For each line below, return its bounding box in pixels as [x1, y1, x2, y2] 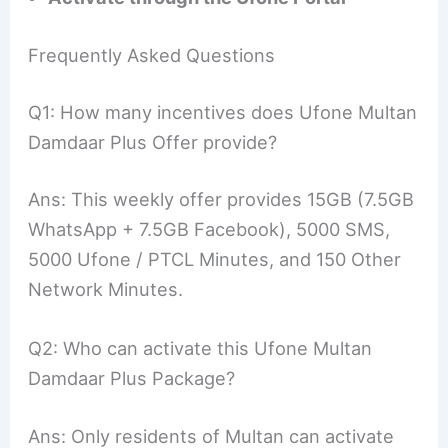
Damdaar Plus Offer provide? [28, 130, 278, 153]
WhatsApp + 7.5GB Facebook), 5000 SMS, [28, 218, 391, 241]
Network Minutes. [28, 278, 184, 301]
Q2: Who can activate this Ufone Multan [28, 337, 373, 360]
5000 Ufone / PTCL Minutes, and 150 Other [28, 248, 402, 271]
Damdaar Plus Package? [28, 367, 236, 390]
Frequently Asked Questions [28, 43, 276, 66]
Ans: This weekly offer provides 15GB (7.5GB [28, 188, 415, 211]
